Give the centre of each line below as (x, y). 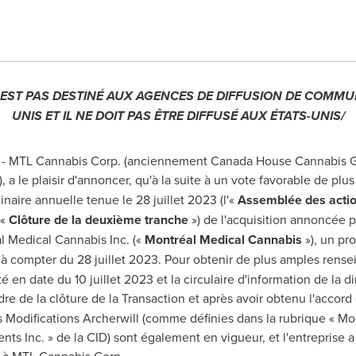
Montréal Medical (194, 240)
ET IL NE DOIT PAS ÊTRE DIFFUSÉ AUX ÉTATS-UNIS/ (195, 116)
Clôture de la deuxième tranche (98, 220)
